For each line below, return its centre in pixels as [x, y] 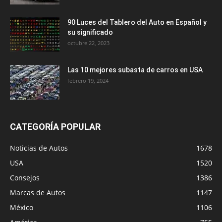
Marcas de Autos [38, 192]
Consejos [25, 177]
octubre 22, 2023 [88, 43]
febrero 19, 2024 [88, 80]
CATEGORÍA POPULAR [55, 126]
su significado [90, 32]
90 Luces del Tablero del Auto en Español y [137, 22]
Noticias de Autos [39, 148]
